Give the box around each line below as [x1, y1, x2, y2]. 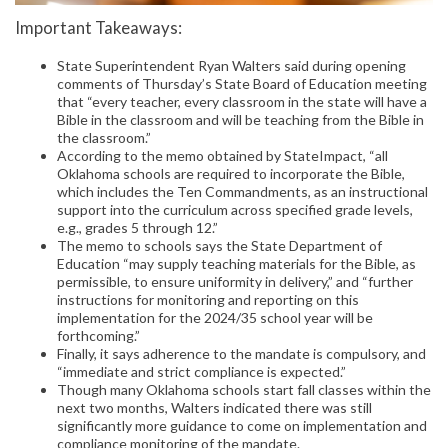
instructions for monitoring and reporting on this [57, 291, 359, 309]
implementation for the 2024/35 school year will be [57, 309, 373, 327]
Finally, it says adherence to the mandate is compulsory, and [57, 345, 426, 363]
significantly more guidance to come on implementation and [57, 417, 427, 435]
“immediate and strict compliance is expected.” [57, 363, 346, 381]
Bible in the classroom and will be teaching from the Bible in [57, 111, 424, 129]
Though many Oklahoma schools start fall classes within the [57, 381, 431, 399]
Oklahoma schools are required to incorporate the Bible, [57, 165, 405, 183]
